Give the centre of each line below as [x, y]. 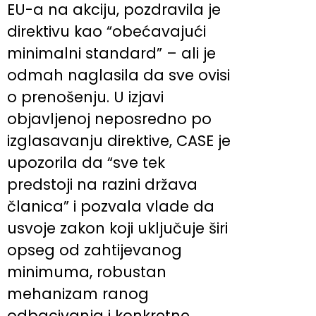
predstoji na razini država [102, 184]
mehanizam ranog [78, 293]
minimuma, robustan [87, 272]
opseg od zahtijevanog [95, 250]
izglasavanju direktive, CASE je [119, 140]
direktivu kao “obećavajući [107, 31]
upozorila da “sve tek [86, 162]
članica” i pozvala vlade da [111, 206]
